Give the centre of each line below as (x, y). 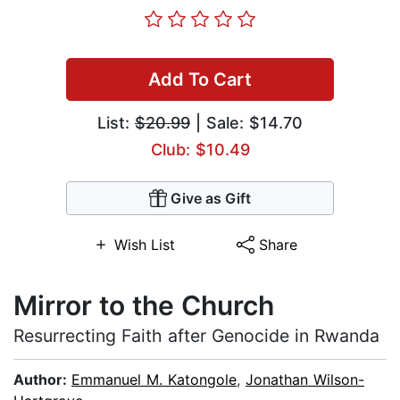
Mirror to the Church (144, 306)
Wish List (144, 245)
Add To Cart (200, 80)
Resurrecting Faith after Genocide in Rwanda (196, 336)
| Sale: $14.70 (246, 123)
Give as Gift (211, 199)
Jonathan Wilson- (305, 380)
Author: (42, 380)
